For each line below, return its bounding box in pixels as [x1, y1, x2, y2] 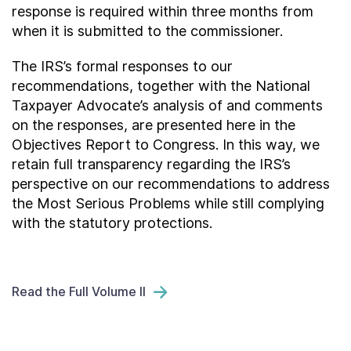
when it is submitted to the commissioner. [12, 23, 283, 39]
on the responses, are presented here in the [12, 117, 295, 133]
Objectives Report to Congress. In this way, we [12, 136, 320, 153]
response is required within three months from [12, 3, 313, 20]
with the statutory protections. [12, 215, 212, 231]
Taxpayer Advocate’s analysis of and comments [12, 97, 323, 114]
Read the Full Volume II [12, 284, 146, 299]
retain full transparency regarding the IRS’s [12, 156, 291, 172]
